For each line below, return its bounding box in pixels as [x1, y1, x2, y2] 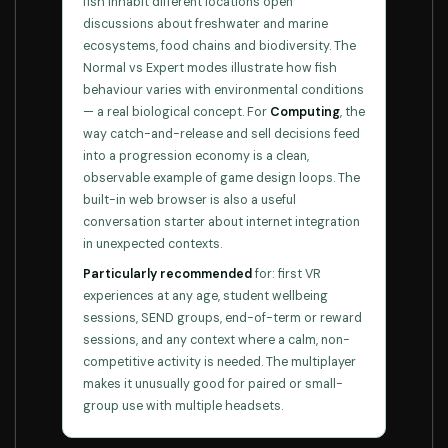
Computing [270, 104, 340, 120]
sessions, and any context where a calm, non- [83, 332, 350, 348]
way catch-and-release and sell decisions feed [83, 126, 360, 142]
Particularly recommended [83, 266, 252, 282]
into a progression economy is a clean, [83, 148, 309, 164]
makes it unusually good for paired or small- [83, 376, 343, 392]
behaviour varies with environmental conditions [83, 82, 364, 98]
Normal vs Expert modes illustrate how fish [83, 60, 337, 76]
